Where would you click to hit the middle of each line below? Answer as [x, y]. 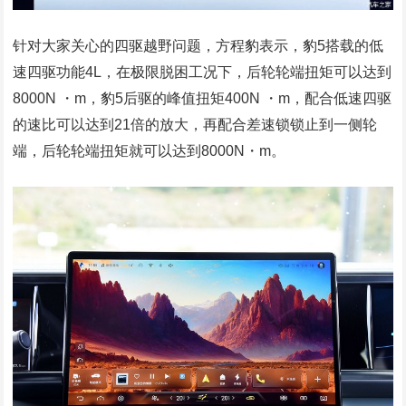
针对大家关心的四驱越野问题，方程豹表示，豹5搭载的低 [198, 45]
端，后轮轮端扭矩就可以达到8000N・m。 [150, 150]
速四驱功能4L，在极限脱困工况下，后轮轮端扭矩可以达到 [203, 72]
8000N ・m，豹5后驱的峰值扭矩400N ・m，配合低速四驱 [203, 98]
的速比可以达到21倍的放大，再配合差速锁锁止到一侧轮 [195, 124]
